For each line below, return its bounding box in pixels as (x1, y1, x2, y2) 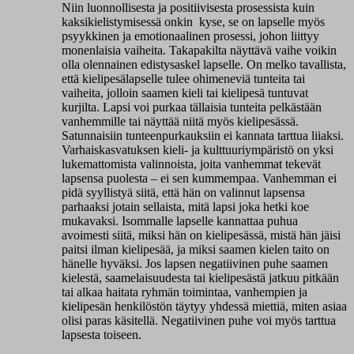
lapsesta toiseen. (62, 327, 141, 341)
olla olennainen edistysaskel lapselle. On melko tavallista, (62, 57, 346, 71)
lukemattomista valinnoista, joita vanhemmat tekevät (62, 156, 321, 171)
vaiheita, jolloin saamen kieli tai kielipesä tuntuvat (62, 85, 308, 100)
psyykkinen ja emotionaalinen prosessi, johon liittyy (62, 28, 319, 43)
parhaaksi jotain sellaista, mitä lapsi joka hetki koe (62, 199, 309, 213)
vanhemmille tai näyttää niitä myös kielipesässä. (62, 114, 299, 128)
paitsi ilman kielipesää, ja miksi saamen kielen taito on (62, 242, 330, 256)
